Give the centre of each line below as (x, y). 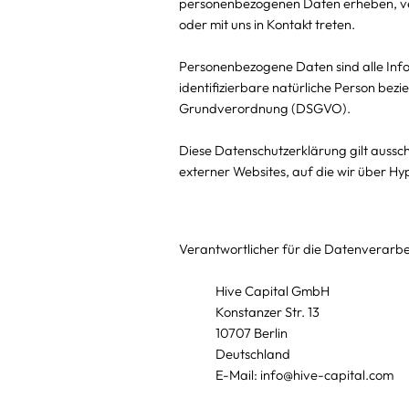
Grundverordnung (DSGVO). (264, 109)
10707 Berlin (251, 333)
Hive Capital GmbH (272, 291)
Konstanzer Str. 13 (267, 312)
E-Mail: (237, 375)
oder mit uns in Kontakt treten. (267, 25)
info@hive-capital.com (326, 375)
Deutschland (252, 354)
